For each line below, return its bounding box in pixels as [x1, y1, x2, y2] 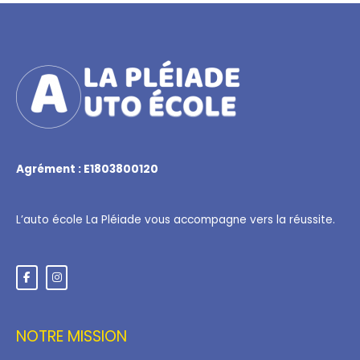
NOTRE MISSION [16, 325, 127, 348]
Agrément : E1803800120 [16, 161, 158, 177]
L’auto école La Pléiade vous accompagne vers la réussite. [16, 212, 335, 228]
